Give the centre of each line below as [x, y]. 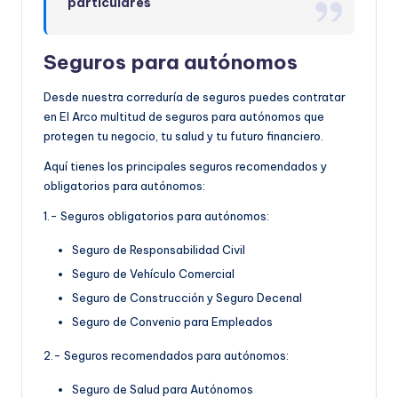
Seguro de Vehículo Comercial [153, 273]
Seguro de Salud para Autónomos [163, 389]
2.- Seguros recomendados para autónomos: [166, 355]
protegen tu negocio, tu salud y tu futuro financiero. [183, 135]
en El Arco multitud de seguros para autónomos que [184, 116]
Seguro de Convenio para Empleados [172, 321]
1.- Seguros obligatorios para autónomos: [156, 215]
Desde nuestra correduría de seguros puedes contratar [195, 96]
